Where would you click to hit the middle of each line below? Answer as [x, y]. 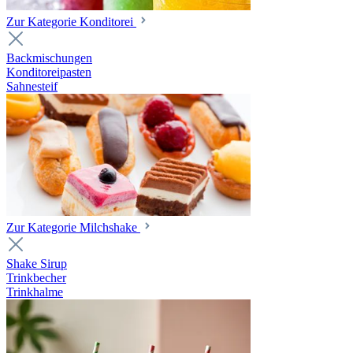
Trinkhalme [35, 292]
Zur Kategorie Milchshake [73, 227]
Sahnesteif [32, 86]
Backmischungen [49, 58]
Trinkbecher [36, 278]
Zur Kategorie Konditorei [71, 22]
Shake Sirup [37, 264]
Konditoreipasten [49, 72]
